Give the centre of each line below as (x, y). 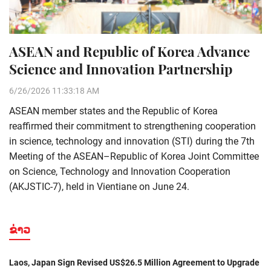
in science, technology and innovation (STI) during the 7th (132, 142)
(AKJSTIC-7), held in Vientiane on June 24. (99, 187)
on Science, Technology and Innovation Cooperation (120, 172)
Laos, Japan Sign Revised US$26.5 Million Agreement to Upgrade (134, 263)
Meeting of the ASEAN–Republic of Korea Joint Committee (134, 157)
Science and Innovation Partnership (121, 69)
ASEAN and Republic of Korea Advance (129, 52)
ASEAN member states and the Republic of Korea (113, 111)
